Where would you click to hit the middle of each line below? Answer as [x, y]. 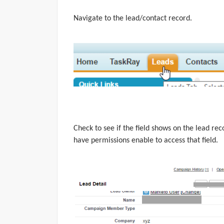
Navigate [88, 18]
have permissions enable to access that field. [146, 140]
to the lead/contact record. [147, 18]
